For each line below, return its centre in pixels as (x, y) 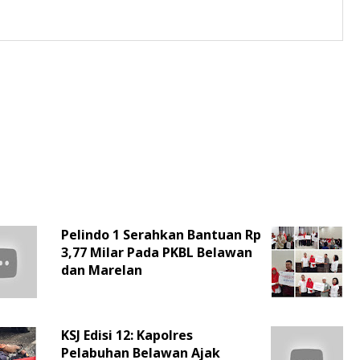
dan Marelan (101, 270)
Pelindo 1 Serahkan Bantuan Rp (161, 234)
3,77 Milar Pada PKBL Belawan (156, 252)
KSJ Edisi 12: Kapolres (127, 335)
